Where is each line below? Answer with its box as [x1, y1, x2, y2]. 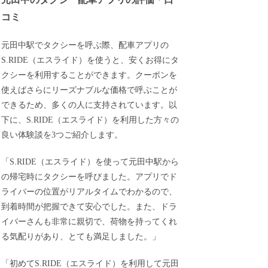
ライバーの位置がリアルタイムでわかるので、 [1, 187, 178, 196]
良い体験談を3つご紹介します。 [1, 130, 123, 140]
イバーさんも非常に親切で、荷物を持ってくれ [1, 217, 178, 226]
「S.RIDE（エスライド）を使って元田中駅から [1, 157, 179, 166]
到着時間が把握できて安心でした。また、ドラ [1, 202, 178, 211]
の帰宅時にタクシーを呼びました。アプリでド [1, 172, 178, 181]
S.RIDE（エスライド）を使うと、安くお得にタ [1, 56, 179, 65]
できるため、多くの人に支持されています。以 [1, 100, 178, 110]
